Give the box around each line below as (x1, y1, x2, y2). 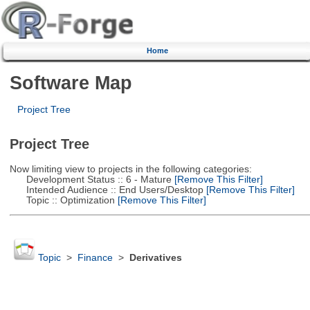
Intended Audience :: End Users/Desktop (9, 184, 203, 195)
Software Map (9, 71, 132, 93)
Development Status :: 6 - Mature (9, 174, 172, 185)
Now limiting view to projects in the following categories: (9, 163, 252, 174)
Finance (77, 253, 113, 264)
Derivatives (129, 253, 182, 264)
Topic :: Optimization (9, 194, 115, 206)
